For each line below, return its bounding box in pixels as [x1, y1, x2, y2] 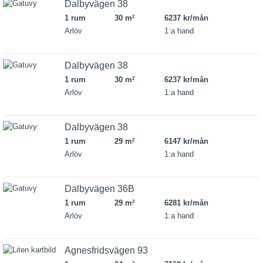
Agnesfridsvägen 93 [65, 245, 148, 255]
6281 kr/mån [164, 198, 208, 207]
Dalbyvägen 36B [65, 184, 134, 194]
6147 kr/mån [164, 137, 208, 146]
